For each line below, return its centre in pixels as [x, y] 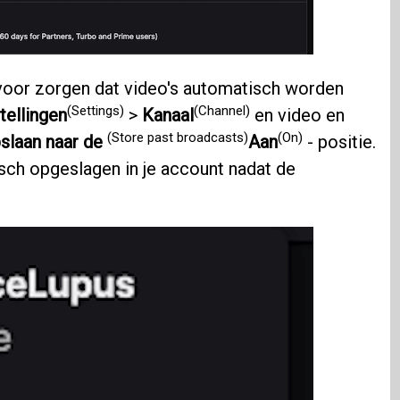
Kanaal [167, 116]
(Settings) [95, 110]
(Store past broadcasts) [177, 137]
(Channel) [221, 110]
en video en [297, 116]
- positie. [339, 142]
